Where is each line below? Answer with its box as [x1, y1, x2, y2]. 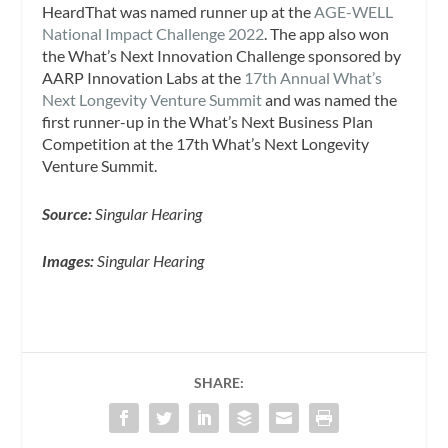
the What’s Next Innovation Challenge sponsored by [42, 46, 402, 66]
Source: [42, 203, 93, 223]
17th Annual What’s [244, 68, 383, 88]
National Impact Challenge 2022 [42, 24, 265, 44]
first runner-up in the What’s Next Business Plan [42, 112, 374, 132]
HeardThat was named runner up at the [42, 2, 312, 22]
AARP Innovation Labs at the [42, 68, 245, 88]
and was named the [262, 90, 398, 110]
